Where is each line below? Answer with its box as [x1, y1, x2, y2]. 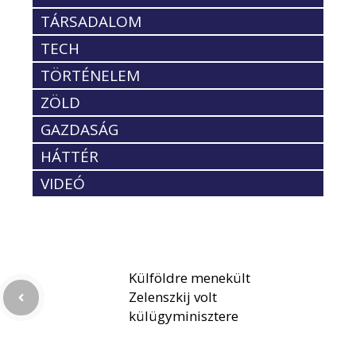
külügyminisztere [129, 307, 238, 326]
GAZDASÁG [41, 119, 118, 141]
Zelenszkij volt [129, 288, 217, 307]
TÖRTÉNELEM [41, 65, 140, 87]
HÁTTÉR [41, 146, 99, 168]
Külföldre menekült [129, 269, 250, 288]
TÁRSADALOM [41, 11, 141, 33]
